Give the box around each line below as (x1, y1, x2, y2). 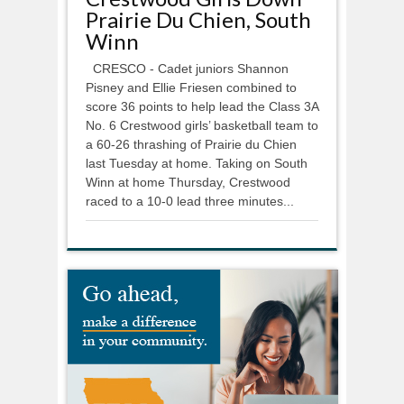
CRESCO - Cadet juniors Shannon (86, 60, 289, 76)
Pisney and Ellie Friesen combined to (86, 79, 297, 95)
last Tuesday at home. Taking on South (86, 155, 308, 170)
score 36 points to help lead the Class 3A (86, 98, 318, 114)
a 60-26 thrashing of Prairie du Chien (86, 136, 297, 151)
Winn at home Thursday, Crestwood (86, 174, 290, 189)
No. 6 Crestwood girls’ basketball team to (86, 117, 318, 133)
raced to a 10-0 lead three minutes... (86, 193, 294, 208)
